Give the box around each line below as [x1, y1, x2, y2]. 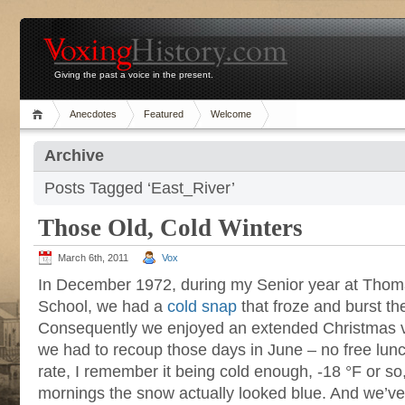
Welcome [211, 108, 251, 119]
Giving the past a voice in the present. [54, 70, 213, 80]
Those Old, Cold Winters [38, 214, 303, 241]
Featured [144, 108, 184, 119]
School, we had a [38, 297, 167, 316]
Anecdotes [70, 108, 117, 119]
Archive [44, 146, 104, 165]
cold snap [167, 297, 237, 316]
